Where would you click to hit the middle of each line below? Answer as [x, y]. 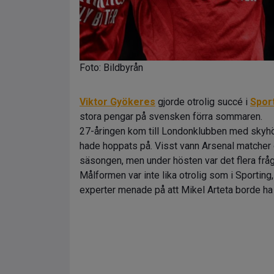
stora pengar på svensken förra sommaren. [171, 117]
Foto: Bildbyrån [111, 68]
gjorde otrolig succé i [203, 102]
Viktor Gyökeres [117, 102]
